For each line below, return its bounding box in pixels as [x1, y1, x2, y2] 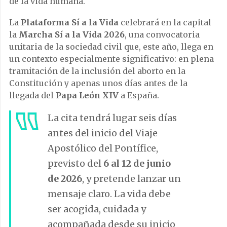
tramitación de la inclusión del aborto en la [9, 66, 185, 77]
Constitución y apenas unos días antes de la [9, 78, 187, 89]
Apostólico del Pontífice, [48, 142, 158, 155]
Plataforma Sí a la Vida [21, 17, 119, 28]
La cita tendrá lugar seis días [48, 112, 177, 124]
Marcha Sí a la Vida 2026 [19, 29, 125, 40]
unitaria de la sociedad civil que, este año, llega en [9, 42, 213, 52]
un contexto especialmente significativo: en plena [9, 54, 214, 64]
